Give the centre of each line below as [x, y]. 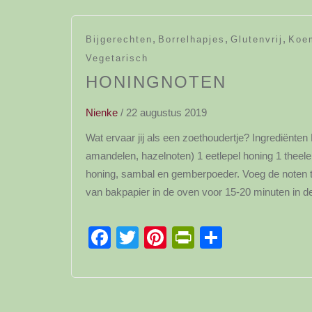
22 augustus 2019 [166, 112]
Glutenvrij [257, 39]
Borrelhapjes [192, 39]
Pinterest [211, 237]
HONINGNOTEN [156, 82]
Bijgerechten [119, 39]
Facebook [160, 237]
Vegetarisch [117, 58]
